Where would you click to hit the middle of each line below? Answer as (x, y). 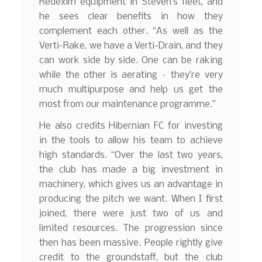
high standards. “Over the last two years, (131, 156)
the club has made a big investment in (131, 170)
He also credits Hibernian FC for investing (131, 126)
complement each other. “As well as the (131, 31)
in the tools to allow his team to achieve (131, 141)
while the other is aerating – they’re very (131, 75)
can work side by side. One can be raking (131, 60)
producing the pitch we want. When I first (131, 199)
